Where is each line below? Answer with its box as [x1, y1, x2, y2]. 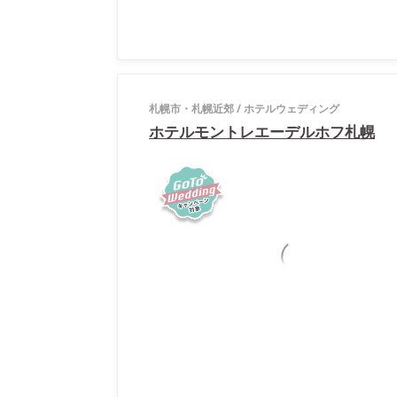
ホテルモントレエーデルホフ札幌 [149, 121, 375, 142]
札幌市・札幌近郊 [149, 101, 234, 116]
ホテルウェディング [244, 101, 339, 116]
